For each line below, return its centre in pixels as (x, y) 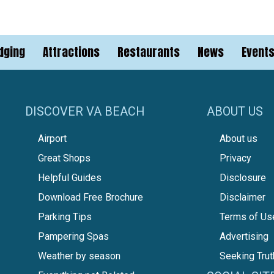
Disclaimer (242, 198)
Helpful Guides (69, 178)
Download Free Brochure (90, 198)
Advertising (244, 237)
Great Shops (64, 158)
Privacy (235, 158)
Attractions (72, 52)
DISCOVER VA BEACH (85, 112)
